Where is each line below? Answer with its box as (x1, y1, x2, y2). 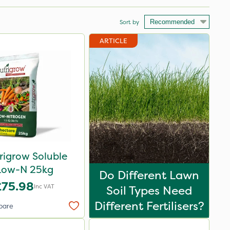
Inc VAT (34, 182, 54, 190)
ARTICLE (100, 36, 127, 45)
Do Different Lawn (99, 167, 199, 183)
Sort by (120, 18, 139, 26)
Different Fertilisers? (94, 198, 204, 214)
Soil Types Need (106, 183, 192, 198)
